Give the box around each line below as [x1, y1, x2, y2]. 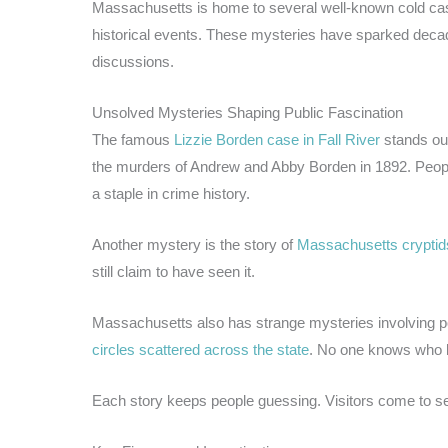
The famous [92, 130, 174, 148]
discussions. [92, 52, 174, 70]
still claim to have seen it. [92, 262, 255, 280]
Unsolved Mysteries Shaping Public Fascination [92, 103, 403, 121]
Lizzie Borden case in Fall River [174, 130, 380, 148]
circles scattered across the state [92, 340, 309, 358]
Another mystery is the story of [92, 235, 297, 253]
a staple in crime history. [92, 184, 250, 202]
